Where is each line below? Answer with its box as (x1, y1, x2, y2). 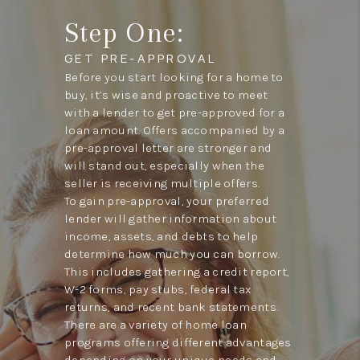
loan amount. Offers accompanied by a (63, 122, 285, 137)
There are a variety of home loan (63, 317, 247, 332)
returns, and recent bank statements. (63, 299, 279, 314)
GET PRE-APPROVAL (63, 49, 217, 67)
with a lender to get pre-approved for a (63, 104, 284, 120)
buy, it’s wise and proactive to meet (63, 87, 268, 102)
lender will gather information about (63, 211, 277, 226)
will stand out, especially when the (63, 157, 264, 173)
